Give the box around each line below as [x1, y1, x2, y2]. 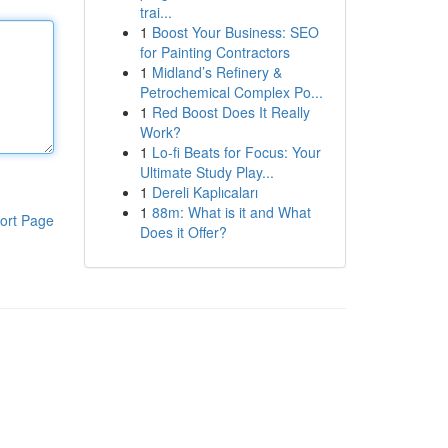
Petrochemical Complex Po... [139, 82, 323, 102]
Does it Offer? [139, 222, 227, 242]
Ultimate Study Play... [139, 162, 274, 182]
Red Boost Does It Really [151, 102, 310, 122]
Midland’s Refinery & [151, 62, 282, 82]
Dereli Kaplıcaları [151, 182, 258, 202]
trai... [139, 2, 172, 22]
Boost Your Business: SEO [151, 22, 319, 42]
